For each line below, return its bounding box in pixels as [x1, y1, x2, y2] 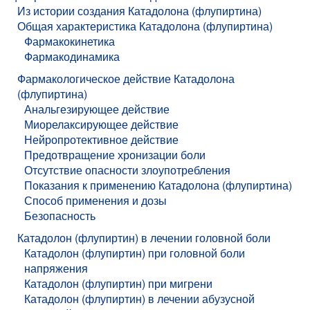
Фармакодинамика [24, 48, 120, 64]
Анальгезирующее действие [24, 100, 170, 117]
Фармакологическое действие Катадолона [17, 70, 235, 86]
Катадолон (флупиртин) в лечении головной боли [17, 229, 271, 246]
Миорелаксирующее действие [24, 116, 179, 132]
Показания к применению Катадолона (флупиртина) [24, 176, 292, 193]
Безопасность [24, 207, 95, 224]
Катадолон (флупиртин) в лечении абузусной [24, 290, 255, 307]
